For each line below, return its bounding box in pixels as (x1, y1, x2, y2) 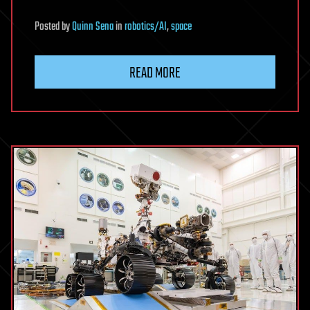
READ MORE (129, 62, 181, 86)
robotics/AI (125, 18, 167, 37)
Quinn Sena (72, 18, 113, 37)
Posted (35, 18, 62, 37)
